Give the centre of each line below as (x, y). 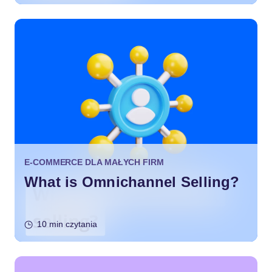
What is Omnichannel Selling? (132, 182)
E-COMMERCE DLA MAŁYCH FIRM (94, 162)
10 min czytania (67, 224)
